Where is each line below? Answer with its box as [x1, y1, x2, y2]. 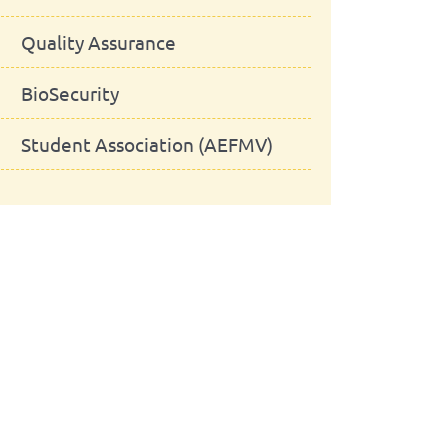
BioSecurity [21, 81, 119, 105]
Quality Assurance [21, 30, 176, 54]
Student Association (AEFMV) [21, 132, 273, 156]
